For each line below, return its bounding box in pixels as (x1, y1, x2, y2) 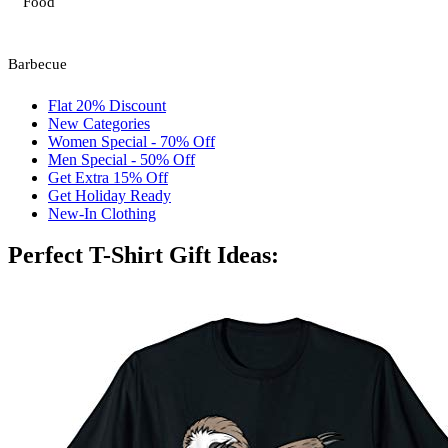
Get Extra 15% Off (48, 168, 168, 186)
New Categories (48, 114, 150, 132)
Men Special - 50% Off (48, 150, 195, 168)
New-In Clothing (48, 204, 156, 222)
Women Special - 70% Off (48, 132, 215, 150)
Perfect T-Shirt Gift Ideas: (8, 242, 279, 269)
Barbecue (8, 55, 67, 72)
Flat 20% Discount (48, 96, 166, 114)
